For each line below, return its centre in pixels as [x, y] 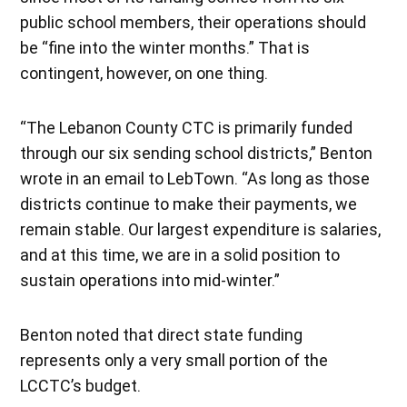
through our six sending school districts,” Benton [197, 153]
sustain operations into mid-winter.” [150, 280]
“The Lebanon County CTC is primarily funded [187, 127]
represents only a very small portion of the [174, 360]
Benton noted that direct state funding [162, 334]
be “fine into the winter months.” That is [165, 47]
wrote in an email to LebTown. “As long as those [195, 178]
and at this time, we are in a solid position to [180, 254]
